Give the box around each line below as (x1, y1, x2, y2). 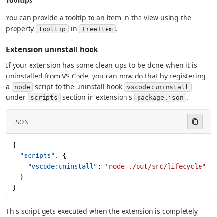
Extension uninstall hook (6, 45, 98, 55)
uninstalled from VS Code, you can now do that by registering (6, 71, 206, 81)
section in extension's (61, 93, 134, 102)
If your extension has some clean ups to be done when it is (6, 61, 197, 70)
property (6, 24, 36, 33)
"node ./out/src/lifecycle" (105, 162, 206, 170)
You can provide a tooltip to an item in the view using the (6, 13, 191, 23)
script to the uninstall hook (33, 82, 124, 92)
